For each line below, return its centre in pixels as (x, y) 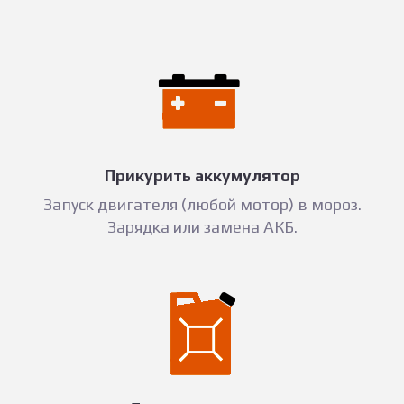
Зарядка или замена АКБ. (202, 227)
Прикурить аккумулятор (202, 176)
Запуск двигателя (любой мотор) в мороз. (202, 205)
